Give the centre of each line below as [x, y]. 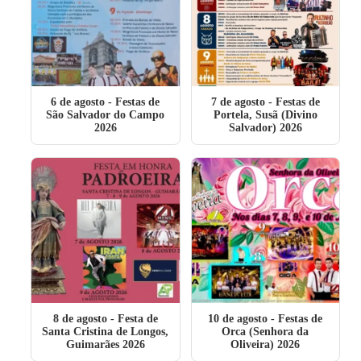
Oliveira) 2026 [266, 344]
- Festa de [132, 319]
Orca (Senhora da [266, 332]
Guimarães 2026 [105, 344]
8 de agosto [80, 319]
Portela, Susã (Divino [265, 115]
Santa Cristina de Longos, [106, 332]
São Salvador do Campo [106, 115]
